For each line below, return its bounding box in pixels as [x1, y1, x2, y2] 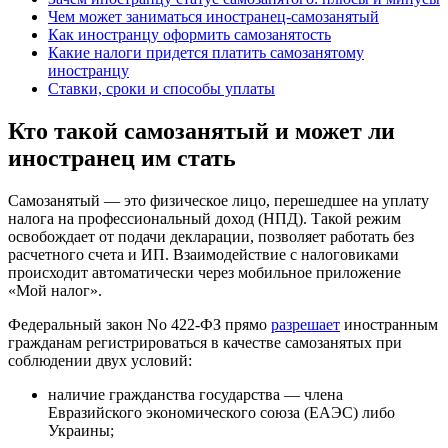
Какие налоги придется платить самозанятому [48, 43, 364, 61]
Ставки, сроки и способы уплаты [48, 79, 275, 97]
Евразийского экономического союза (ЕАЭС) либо [48, 403, 395, 421]
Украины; [48, 421, 114, 439]
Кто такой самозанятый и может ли [8, 117, 395, 144]
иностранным [340, 315, 438, 333]
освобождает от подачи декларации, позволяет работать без [8, 227, 414, 245]
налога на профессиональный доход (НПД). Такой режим [8, 209, 401, 227]
